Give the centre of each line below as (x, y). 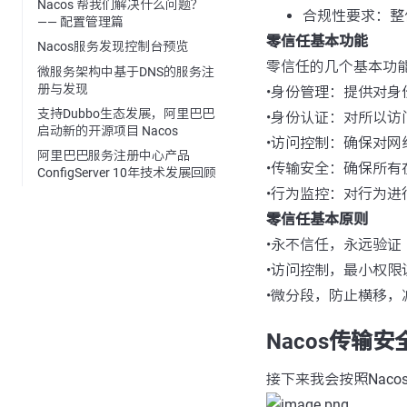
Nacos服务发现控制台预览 (113, 47)
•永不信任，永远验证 (333, 245)
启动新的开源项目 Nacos (108, 130)
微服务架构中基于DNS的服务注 (126, 71)
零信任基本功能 (317, 41)
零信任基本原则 (317, 219)
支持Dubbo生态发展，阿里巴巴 (126, 113)
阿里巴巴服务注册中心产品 (114, 156)
